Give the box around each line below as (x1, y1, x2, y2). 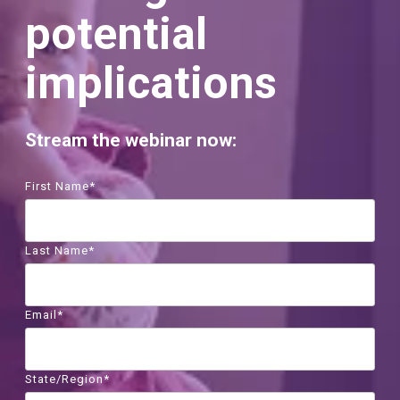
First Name (25, 179, 90, 193)
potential (25, 8, 208, 60)
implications (25, 57, 278, 109)
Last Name (25, 244, 89, 257)
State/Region (25, 372, 104, 386)
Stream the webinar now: (25, 129, 237, 151)
